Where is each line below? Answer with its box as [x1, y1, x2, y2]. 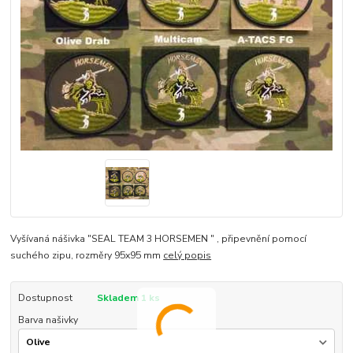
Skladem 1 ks [96, 292, 160, 305]
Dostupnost [17, 292, 72, 305]
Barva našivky [17, 314, 78, 327]
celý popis [163, 249, 212, 262]
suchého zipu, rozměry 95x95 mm [10, 249, 164, 262]
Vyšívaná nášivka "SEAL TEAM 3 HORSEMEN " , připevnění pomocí [10, 232, 307, 246]
